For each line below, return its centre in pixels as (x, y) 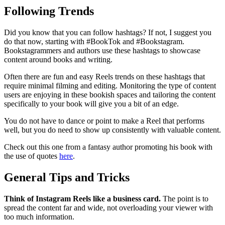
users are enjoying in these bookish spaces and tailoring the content (110, 95)
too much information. (40, 217)
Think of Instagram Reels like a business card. (82, 199)
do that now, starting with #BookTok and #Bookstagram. (94, 42)
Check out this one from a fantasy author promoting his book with (108, 147)
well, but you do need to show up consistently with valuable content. (113, 130)
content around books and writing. (59, 60)
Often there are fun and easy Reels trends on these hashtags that (104, 77)
